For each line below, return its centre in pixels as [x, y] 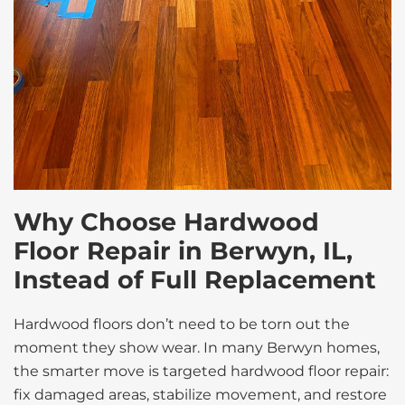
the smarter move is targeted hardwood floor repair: [201, 371]
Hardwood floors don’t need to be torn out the [182, 324]
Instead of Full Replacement [195, 280]
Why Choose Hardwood [166, 222]
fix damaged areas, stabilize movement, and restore [200, 395]
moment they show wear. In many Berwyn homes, [197, 348]
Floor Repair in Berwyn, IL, [183, 251]
